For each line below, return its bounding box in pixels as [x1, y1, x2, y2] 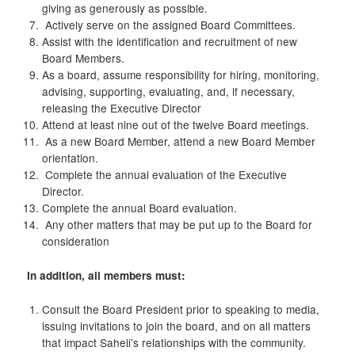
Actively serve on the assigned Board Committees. [41, 17, 296, 33]
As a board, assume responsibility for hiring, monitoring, [41, 67, 319, 83]
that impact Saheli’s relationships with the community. [41, 334, 306, 351]
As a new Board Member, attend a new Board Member [41, 133, 315, 150]
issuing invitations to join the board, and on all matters [41, 318, 311, 334]
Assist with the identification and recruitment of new [41, 33, 297, 50]
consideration [41, 233, 109, 250]
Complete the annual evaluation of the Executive [41, 166, 287, 183]
